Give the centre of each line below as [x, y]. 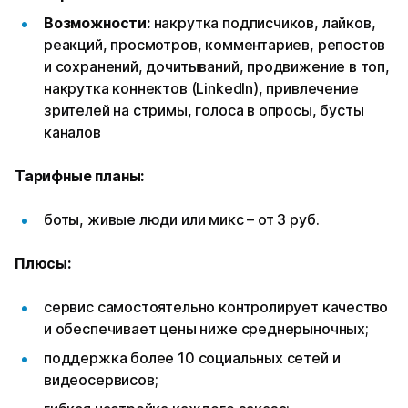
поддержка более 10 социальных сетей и [192, 358]
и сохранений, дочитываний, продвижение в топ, [217, 67]
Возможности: [97, 23]
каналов [74, 133]
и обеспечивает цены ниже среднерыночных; [208, 329]
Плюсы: [43, 264]
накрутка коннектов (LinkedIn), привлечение [201, 89]
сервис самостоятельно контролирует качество [216, 307]
